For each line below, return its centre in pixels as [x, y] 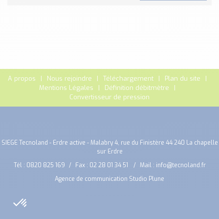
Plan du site [182, 78]
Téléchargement [128, 78]
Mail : [148, 165]
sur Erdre [109, 152]
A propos [22, 78]
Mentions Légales [66, 88]
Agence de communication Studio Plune [109, 179]
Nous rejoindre [69, 78]
